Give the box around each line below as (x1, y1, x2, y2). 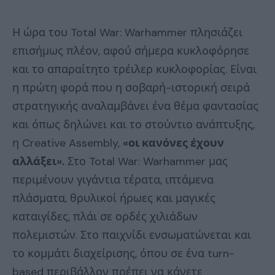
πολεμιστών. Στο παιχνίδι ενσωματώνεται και (12, 228, 251, 242)
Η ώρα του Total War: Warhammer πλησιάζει (12, 25, 242, 40)
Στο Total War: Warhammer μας (64, 154, 228, 169)
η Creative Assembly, (12, 136, 123, 150)
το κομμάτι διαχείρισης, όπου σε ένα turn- (12, 246, 234, 261)
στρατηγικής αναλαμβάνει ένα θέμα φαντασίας (12, 99, 258, 114)
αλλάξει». (12, 154, 64, 169)
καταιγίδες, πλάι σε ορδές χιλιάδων (12, 209, 198, 224)
